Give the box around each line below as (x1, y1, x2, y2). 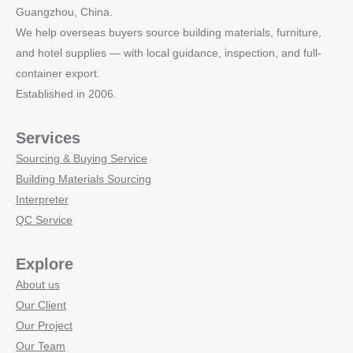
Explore (16, 255, 73, 273)
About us (16, 278, 60, 292)
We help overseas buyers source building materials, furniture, (16, 26, 321, 39)
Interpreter (16, 193, 69, 206)
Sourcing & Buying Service (16, 152, 147, 165)
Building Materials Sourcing (16, 173, 151, 186)
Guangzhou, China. (16, 6, 113, 19)
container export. (16, 67, 100, 80)
